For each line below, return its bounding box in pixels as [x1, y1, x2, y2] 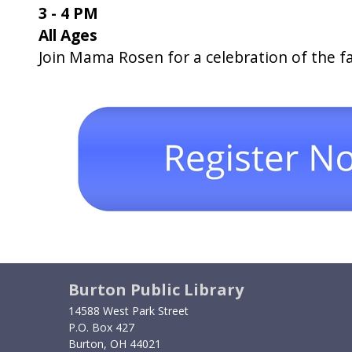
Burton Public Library [68, 279, 244, 300]
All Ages [38, 24, 97, 46]
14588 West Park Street [68, 303, 189, 318]
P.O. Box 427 [68, 320, 134, 335]
